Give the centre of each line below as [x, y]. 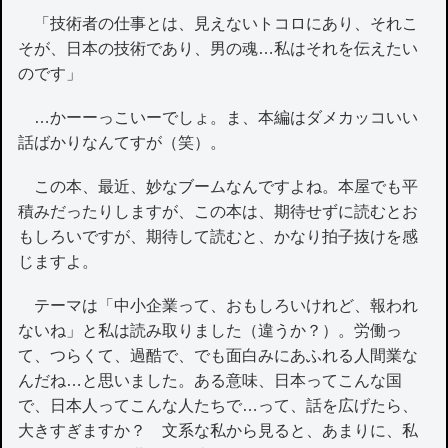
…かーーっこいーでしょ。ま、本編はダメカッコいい [218, 118]
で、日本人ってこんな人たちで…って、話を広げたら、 [218, 406]
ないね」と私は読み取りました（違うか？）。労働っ [210, 331]
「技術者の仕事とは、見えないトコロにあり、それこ [218, 23]
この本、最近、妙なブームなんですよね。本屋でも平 [218, 187]
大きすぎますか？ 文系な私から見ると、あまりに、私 [218, 431]
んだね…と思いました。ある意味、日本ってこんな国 [210, 381]
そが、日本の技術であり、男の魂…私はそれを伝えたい [218, 48]
